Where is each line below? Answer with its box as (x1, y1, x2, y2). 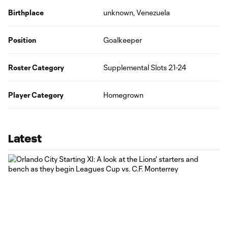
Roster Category (8, 63, 64, 72)
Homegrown (103, 91, 144, 99)
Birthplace (8, 8, 44, 17)
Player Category (8, 91, 64, 99)
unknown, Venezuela (103, 8, 170, 17)
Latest (8, 133, 42, 145)
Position (8, 36, 36, 44)
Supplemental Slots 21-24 (103, 63, 187, 72)
